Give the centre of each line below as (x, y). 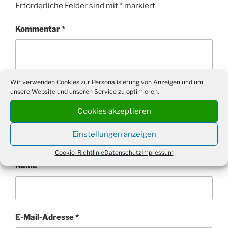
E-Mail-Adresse (45, 218)
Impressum (157, 152)
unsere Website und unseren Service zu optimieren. (85, 91)
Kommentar (38, 29)
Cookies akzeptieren (114, 111)
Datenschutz (123, 152)
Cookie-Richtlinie (79, 152)
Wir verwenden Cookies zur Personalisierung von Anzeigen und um (107, 82)
